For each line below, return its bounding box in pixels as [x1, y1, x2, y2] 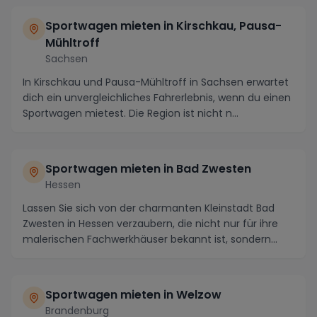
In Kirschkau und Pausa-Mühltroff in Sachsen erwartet [23, 74, 289, 89]
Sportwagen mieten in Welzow [45, 286, 221, 303]
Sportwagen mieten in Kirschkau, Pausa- [45, 17, 282, 34]
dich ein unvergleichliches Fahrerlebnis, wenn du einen [23, 90, 291, 105]
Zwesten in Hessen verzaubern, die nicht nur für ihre [23, 216, 278, 231]
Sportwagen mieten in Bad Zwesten [45, 160, 251, 177]
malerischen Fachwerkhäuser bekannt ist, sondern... [23, 231, 277, 246]
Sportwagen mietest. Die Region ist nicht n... [23, 105, 238, 120]
